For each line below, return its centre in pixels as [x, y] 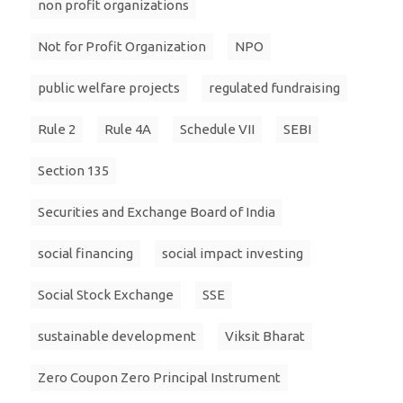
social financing [85, 254]
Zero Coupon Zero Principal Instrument [159, 378]
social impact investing [233, 254]
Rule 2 [57, 130]
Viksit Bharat [265, 336]
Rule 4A [128, 130]
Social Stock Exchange [106, 295]
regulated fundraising [274, 88]
